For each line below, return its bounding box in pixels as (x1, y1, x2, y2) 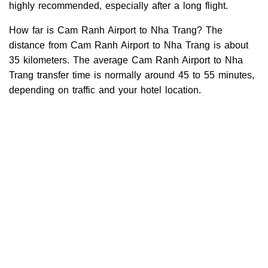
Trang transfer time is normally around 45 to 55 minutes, (9, 70, 254, 81)
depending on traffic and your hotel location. (9, 85, 201, 96)
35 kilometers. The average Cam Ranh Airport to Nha (9, 55, 243, 66)
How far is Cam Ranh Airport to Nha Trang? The (9, 25, 223, 36)
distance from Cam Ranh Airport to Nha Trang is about (9, 40, 248, 51)
